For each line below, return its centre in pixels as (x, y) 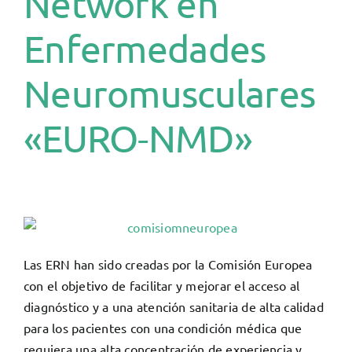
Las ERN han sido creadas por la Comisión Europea (168, 264)
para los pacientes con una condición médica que (163, 327)
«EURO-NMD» (138, 137)
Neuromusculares (170, 92)
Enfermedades (145, 48)
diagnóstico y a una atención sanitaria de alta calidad (174, 306)
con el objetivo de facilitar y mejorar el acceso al (162, 285)
